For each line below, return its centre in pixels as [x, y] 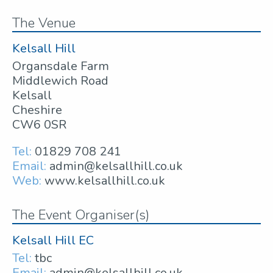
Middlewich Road [60, 80]
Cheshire [37, 110]
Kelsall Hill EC [53, 240]
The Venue [44, 23]
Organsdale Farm [61, 66]
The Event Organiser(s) [81, 215]
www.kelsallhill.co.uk [105, 180]
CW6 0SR [39, 124]
